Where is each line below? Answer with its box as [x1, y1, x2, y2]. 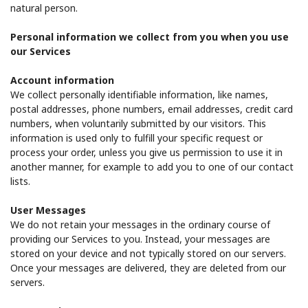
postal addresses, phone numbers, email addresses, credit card [10, 102, 293, 115]
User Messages [10, 203, 86, 217]
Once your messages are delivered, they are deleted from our [10, 261, 286, 274]
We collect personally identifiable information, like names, [10, 87, 268, 101]
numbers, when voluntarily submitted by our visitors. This [10, 116, 266, 130]
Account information [10, 73, 114, 87]
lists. [10, 174, 30, 188]
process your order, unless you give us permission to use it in [10, 145, 283, 159]
